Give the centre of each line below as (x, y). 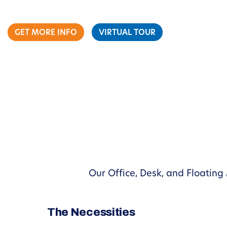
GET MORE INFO (46, 33)
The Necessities (91, 212)
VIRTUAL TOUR (127, 33)
